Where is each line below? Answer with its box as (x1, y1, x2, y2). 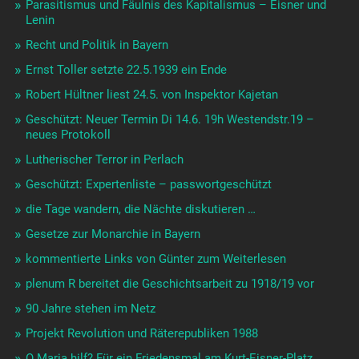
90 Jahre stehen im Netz (25, 301, 155, 317)
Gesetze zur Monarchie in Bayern (25, 227, 200, 242)
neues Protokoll (25, 127, 111, 143)
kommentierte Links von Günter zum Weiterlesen (25, 252, 286, 267)
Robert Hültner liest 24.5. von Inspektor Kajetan (25, 87, 278, 103)
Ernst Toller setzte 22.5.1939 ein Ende (25, 63, 227, 78)
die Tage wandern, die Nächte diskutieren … (25, 202, 256, 217)
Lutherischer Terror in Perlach (25, 152, 184, 167)
